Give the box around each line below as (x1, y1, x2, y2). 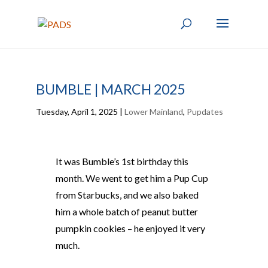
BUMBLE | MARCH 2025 (35, 81, 185, 98)
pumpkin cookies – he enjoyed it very (55, 223, 205, 234)
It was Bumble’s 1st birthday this (55, 156, 188, 167)
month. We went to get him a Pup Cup (55, 172, 208, 184)
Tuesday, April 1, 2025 (35, 106, 118, 117)
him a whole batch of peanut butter (55, 206, 198, 217)
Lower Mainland (124, 106, 183, 117)
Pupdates (186, 106, 223, 117)
